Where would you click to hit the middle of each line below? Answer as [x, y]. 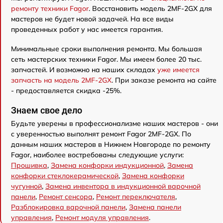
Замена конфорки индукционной [107, 165]
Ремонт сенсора [66, 196]
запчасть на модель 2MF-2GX [61, 80]
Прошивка [29, 165]
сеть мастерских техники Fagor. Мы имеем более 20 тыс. [106, 59]
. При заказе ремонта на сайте [164, 80]
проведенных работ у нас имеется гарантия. [87, 29]
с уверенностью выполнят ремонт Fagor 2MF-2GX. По [101, 134]
